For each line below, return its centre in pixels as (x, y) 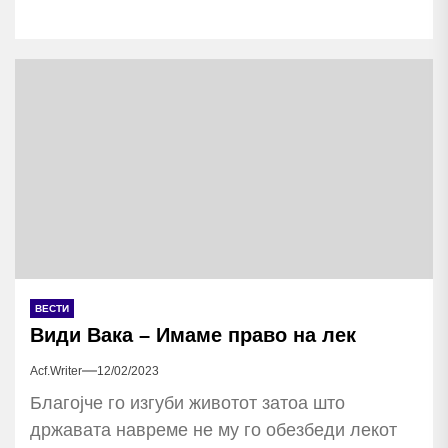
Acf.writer (56, 371)
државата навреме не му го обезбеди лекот (213, 430)
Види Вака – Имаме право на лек (193, 335)
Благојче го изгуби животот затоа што (187, 403)
